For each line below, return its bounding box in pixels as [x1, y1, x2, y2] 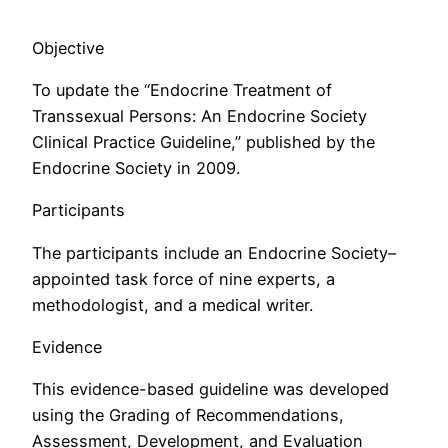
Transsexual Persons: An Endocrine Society [32, 106, 367, 127]
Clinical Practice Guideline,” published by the [32, 132, 375, 153]
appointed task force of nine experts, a [32, 268, 335, 289]
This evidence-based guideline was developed [32, 379, 389, 400]
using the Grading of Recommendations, [32, 405, 344, 426]
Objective [32, 37, 104, 58]
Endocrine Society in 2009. [32, 158, 240, 179]
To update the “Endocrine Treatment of [32, 80, 332, 101]
